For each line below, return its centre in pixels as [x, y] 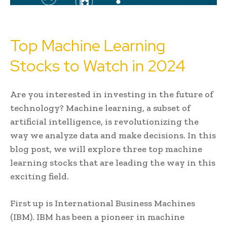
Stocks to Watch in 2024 [98, 65]
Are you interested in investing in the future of [112, 94]
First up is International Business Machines [103, 203]
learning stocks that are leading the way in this [113, 162]
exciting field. [40, 176]
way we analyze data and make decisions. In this [113, 135]
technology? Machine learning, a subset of [100, 108]
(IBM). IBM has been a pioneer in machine [97, 217]
